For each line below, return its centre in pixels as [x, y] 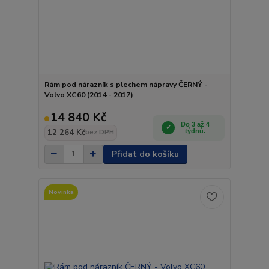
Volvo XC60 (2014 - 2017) [89, 95]
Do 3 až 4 [195, 124]
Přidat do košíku [145, 154]
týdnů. [195, 131]
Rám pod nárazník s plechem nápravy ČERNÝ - [126, 84]
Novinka [61, 192]
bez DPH [99, 132]
